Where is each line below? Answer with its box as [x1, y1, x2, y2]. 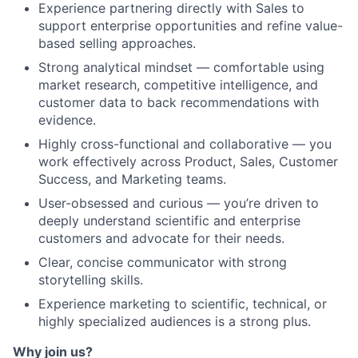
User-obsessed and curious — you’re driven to [38, 195, 319, 212]
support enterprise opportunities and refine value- [38, 18, 343, 34]
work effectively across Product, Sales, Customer [38, 153, 338, 170]
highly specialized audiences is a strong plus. [38, 313, 311, 330]
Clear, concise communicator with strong [38, 254, 287, 271]
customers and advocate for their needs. [38, 230, 284, 247]
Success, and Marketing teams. [38, 171, 226, 188]
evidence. [38, 112, 96, 129]
